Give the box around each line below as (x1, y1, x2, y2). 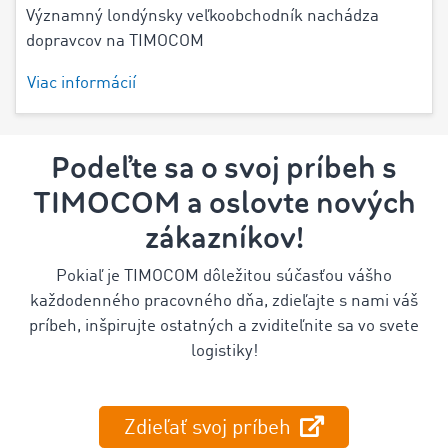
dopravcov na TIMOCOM (26, 33, 204, 50)
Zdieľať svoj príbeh (124, 418, 296, 439)
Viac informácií (27, 75, 136, 92)
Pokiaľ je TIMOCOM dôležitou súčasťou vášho (56, 268, 392, 285)
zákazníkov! (144, 218, 304, 258)
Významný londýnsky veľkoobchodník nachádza (26, 8, 379, 25)
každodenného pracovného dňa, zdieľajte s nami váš (30, 293, 418, 310)
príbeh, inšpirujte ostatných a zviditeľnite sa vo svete (29, 318, 419, 335)
